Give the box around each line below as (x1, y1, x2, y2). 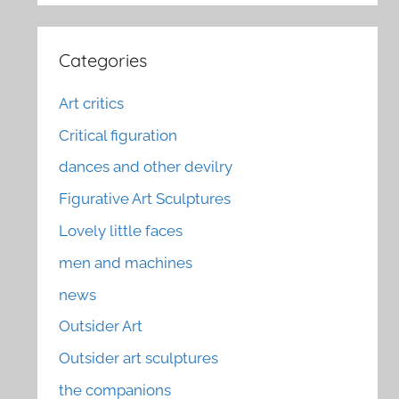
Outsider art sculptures (59, 349, 219, 368)
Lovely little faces (59, 221, 183, 240)
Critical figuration (59, 126, 178, 144)
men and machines (59, 253, 193, 272)
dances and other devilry (59, 158, 233, 176)
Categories (59, 49, 148, 72)
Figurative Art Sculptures (59, 190, 232, 208)
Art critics (59, 94, 125, 112)
